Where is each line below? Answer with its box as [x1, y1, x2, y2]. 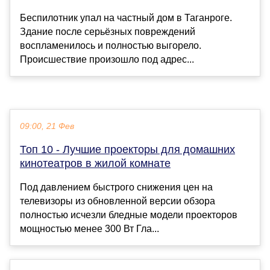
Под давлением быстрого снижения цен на [20, 181, 213, 192]
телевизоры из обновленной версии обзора [20, 195, 215, 206]
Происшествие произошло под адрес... [20, 54, 194, 64]
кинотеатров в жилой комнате [20, 157, 171, 169]
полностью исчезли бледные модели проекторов [20, 209, 237, 220]
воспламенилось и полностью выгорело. [20, 40, 201, 51]
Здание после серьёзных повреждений [20, 26, 195, 37]
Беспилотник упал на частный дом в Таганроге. [20, 12, 232, 23]
